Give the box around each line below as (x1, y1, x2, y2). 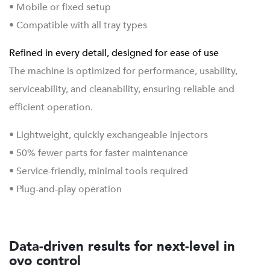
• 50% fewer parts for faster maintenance (9, 146, 188, 160)
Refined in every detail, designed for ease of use (9, 46, 219, 60)
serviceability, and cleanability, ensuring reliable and (9, 82, 234, 96)
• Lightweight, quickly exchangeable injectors (9, 128, 208, 142)
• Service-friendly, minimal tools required (9, 164, 188, 178)
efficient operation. (9, 100, 93, 114)
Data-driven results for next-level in (9, 237, 235, 256)
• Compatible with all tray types (9, 18, 147, 32)
